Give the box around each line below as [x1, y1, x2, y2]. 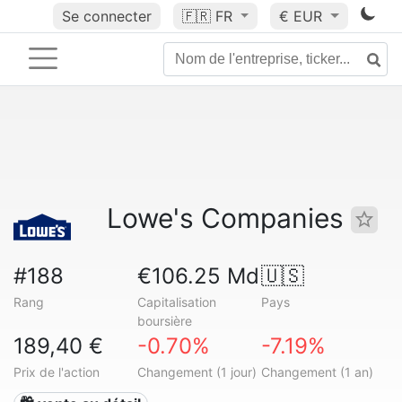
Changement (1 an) [260, 364, 373, 380]
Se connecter [61, 7, 152, 25]
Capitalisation [136, 294, 216, 310]
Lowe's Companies [107, 202, 351, 234]
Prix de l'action [13, 364, 100, 380]
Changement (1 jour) [136, 364, 257, 380]
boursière [136, 313, 192, 328]
